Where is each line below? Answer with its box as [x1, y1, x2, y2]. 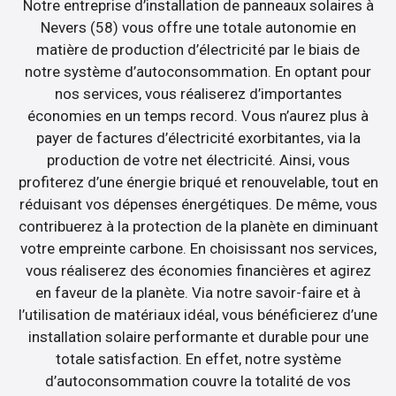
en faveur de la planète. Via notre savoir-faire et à [35, 283, 361, 301]
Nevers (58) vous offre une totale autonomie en [40, 18, 356, 36]
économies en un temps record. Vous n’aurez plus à [27, 106, 369, 125]
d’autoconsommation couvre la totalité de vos [45, 371, 351, 390]
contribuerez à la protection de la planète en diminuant [18, 217, 378, 235]
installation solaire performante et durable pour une [27, 327, 369, 346]
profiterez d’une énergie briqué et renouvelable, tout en [18, 172, 378, 191]
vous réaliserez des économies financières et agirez [25, 261, 371, 279]
